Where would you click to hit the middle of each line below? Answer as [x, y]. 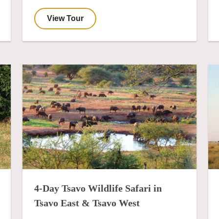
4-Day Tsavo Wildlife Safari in [98, 188]
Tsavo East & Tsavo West [87, 203]
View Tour [65, 19]
